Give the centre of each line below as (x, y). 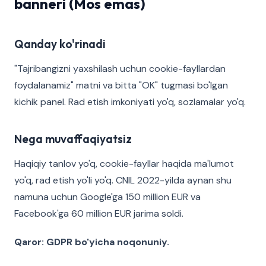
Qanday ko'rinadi (60, 44)
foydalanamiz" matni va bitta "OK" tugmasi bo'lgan (121, 85)
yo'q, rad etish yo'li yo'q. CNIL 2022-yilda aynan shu (123, 180)
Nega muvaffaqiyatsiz (73, 139)
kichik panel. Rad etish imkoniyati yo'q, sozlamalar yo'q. (130, 102)
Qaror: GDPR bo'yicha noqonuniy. (92, 242)
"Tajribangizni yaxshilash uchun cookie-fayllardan (120, 69)
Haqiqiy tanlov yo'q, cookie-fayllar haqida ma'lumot (124, 164)
